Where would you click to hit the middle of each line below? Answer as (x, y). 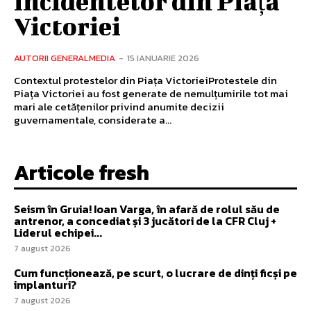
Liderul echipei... (58, 232)
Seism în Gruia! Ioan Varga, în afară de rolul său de (147, 209)
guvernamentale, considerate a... (93, 119)
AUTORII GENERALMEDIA (65, 58)
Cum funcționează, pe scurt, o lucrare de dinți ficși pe (155, 272)
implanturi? (45, 284)
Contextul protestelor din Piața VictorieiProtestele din (145, 80)
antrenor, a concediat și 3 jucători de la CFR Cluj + (145, 220)
